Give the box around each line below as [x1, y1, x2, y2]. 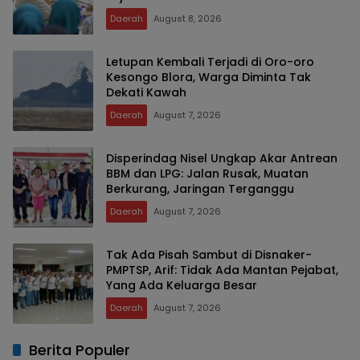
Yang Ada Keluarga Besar [106, 277, 257, 294]
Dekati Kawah [106, 84, 186, 101]
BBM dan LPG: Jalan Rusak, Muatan [106, 166, 309, 182]
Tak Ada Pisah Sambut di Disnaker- [106, 247, 312, 264]
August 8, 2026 [153, 12, 222, 26]
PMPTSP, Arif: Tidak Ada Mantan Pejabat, [106, 262, 338, 279]
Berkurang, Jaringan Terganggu [106, 181, 294, 198]
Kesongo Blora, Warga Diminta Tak [106, 69, 311, 86]
